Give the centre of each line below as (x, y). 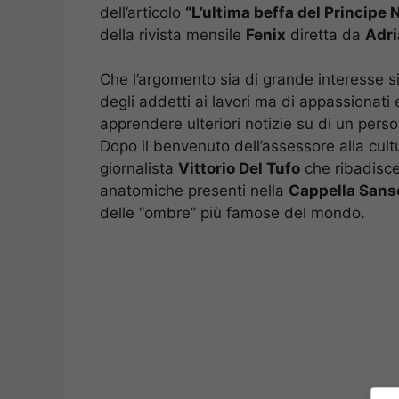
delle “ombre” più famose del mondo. (232, 213)
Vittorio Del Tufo (239, 169)
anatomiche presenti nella (194, 191)
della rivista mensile (173, 34)
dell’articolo (142, 12)
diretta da (326, 34)
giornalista (139, 169)
